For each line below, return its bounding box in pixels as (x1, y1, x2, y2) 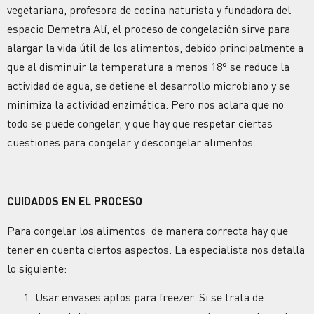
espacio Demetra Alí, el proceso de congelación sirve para (7, 22, 290, 36)
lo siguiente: (7, 261, 67, 275)
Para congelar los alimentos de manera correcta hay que (7, 223, 288, 238)
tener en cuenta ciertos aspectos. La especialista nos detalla (7, 242, 305, 257)
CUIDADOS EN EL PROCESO (7, 194, 142, 208)
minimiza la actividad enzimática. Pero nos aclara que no (7, 97, 284, 112)
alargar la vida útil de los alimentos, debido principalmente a (7, 41, 303, 55)
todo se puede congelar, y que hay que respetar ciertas (7, 116, 273, 131)
